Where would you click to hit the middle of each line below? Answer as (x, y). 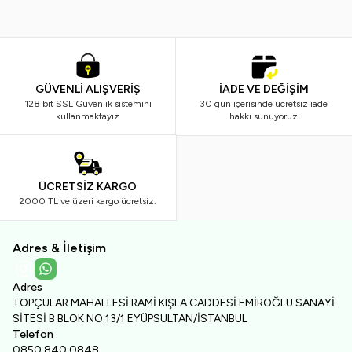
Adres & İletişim (59, 247)
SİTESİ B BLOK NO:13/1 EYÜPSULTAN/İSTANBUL (130, 318)
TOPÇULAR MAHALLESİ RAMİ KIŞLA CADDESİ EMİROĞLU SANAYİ (174, 302)
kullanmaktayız (88, 116)
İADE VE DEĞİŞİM (264, 89)
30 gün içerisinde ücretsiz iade (264, 103)
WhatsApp (71, 275)
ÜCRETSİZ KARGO (88, 186)
